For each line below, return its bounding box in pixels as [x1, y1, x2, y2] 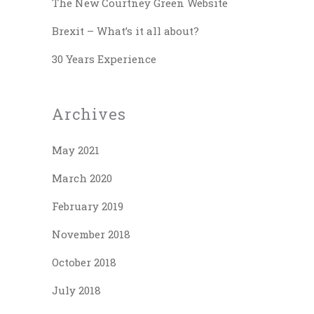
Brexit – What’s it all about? [52, 23, 199, 38]
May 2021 [52, 142, 100, 157]
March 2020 [52, 170, 112, 185]
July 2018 [52, 282, 101, 297]
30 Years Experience [52, 51, 156, 66]
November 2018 [52, 226, 130, 241]
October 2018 [52, 254, 116, 269]
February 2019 [52, 198, 123, 213]
